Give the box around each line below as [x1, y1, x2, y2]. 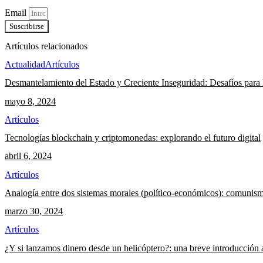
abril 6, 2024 [5, 151, 52, 161]
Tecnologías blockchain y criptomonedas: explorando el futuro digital [5, 133, 261, 143]
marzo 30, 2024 [5, 206, 63, 217]
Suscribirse [9, 22, 44, 31]
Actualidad [5, 59, 45, 69]
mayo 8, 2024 [5, 96, 56, 106]
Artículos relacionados [5, 41, 87, 51]
